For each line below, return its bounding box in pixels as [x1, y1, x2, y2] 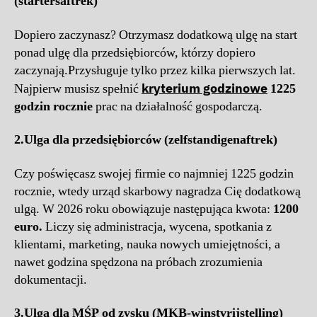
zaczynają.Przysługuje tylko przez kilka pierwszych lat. [14, 62, 296, 79]
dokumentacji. [14, 271, 87, 288]
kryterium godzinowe [142, 79, 267, 96]
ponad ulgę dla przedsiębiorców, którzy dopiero [14, 44, 255, 61]
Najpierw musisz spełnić [14, 80, 142, 97]
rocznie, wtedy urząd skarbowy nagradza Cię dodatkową [14, 183, 301, 200]
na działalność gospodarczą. [120, 98, 263, 115]
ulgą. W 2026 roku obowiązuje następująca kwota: [14, 200, 273, 217]
